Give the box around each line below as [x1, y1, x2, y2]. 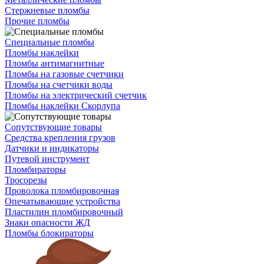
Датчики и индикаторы [5, 143, 99, 153]
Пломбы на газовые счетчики [5, 69, 124, 79]
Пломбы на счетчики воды [5, 80, 113, 90]
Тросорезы [5, 175, 47, 185]
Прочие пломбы [5, 16, 70, 26]
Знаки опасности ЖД [5, 217, 90, 227]
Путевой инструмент [5, 154, 90, 164]
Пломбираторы [5, 164, 66, 174]
